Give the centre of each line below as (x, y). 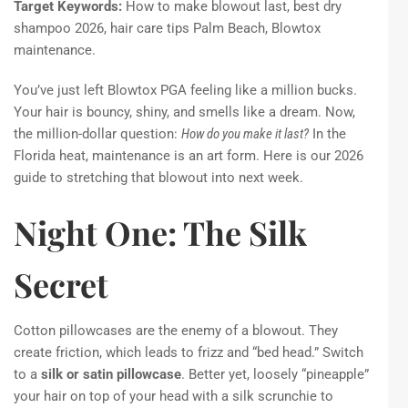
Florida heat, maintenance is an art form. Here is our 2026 (189, 156)
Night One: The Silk (160, 233)
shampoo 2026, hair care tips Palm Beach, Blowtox (167, 29)
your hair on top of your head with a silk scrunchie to (173, 397)
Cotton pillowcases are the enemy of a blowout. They (176, 331)
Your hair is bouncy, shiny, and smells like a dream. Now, (184, 112)
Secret (61, 285)
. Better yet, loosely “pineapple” (275, 375)
